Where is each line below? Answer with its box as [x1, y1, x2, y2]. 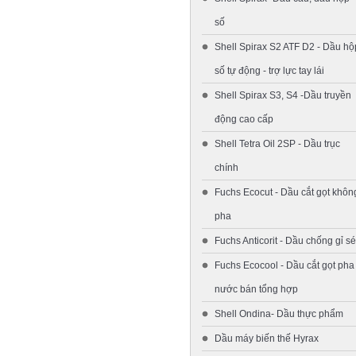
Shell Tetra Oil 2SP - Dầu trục [215, 137, 340, 149]
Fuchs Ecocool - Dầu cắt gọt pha [215, 259, 354, 271]
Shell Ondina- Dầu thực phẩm [215, 308, 343, 319]
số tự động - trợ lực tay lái [215, 64, 324, 76]
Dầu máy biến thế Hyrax [215, 332, 319, 344]
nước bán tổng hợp [215, 283, 298, 295]
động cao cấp [215, 113, 273, 125]
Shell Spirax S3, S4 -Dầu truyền [215, 89, 351, 101]
